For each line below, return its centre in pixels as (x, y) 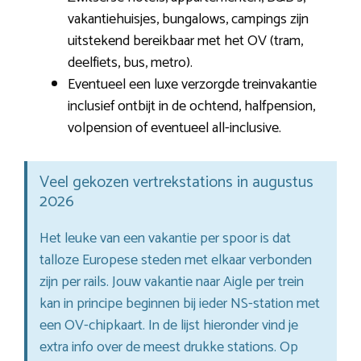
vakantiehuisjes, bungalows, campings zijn (188, 19)
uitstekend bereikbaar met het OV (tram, (185, 41)
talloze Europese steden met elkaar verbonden (176, 260)
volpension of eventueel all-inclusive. (174, 128)
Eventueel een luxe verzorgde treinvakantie (192, 84)
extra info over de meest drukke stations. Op (169, 347)
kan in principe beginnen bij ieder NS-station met (180, 303)
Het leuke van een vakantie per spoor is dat (165, 238)
